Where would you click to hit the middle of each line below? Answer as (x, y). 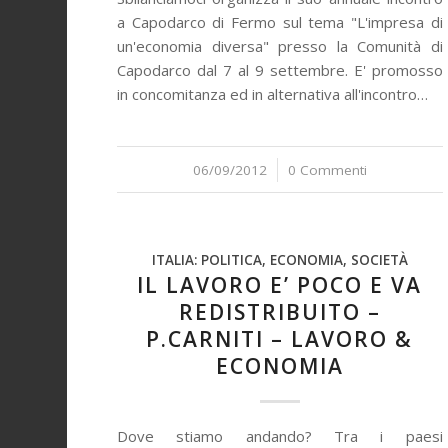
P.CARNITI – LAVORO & (280, 339)
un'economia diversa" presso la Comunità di (280, 46)
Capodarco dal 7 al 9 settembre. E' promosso (280, 70)
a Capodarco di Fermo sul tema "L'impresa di (280, 22)
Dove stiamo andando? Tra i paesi (280, 436)
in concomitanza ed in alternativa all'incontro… (273, 94)
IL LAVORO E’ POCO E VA (280, 285)
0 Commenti (327, 170)
